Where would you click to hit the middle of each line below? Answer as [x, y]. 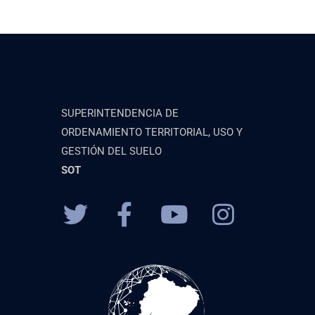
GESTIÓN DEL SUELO [111, 152]
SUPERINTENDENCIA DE [120, 114]
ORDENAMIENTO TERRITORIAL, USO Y [152, 133]
